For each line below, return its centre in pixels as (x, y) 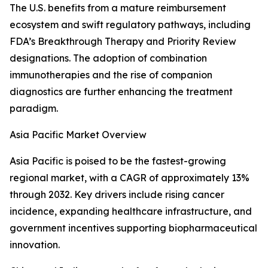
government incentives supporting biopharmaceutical (133, 228)
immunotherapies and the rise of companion (111, 75)
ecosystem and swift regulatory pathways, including (130, 25)
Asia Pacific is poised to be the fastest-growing (118, 161)
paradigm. (34, 109)
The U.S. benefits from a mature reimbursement (118, 8)
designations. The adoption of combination (108, 58)
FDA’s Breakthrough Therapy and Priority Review (123, 42)
